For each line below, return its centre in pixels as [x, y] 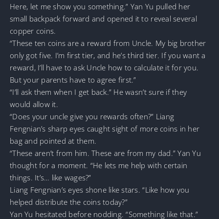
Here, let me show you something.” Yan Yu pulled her [100, 6]
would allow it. [34, 104]
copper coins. [33, 31]
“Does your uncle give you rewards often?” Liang [92, 116]
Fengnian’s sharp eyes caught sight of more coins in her [105, 128]
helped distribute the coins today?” [69, 202]
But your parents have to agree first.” [73, 79]
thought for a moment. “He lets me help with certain [99, 165]
